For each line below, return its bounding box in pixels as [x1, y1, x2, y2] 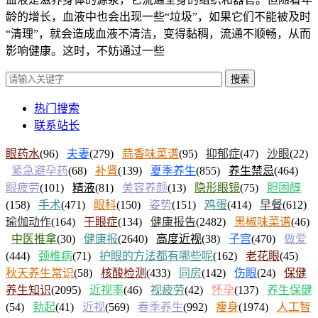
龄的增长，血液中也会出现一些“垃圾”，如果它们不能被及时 [6, 10, 311, 23]
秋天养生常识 [6, 266, 74, 279]
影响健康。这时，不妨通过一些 [6, 44, 165, 57]
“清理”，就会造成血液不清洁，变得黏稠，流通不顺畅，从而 [6, 27, 311, 40]
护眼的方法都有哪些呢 [99, 249, 213, 262]
